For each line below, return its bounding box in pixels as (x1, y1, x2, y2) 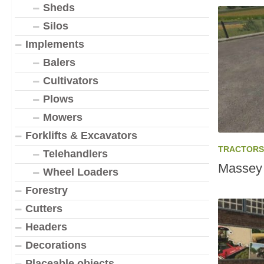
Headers (25, 221, 67, 233)
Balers (43, 57, 75, 68)
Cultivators (43, 75, 98, 87)
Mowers (43, 111, 82, 123)
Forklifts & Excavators (25, 130, 137, 141)
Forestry (25, 184, 68, 196)
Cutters (25, 203, 62, 214)
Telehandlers (43, 148, 108, 160)
